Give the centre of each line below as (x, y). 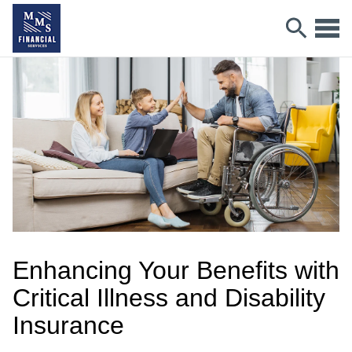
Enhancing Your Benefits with (176, 270)
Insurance (68, 325)
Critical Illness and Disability (169, 297)
